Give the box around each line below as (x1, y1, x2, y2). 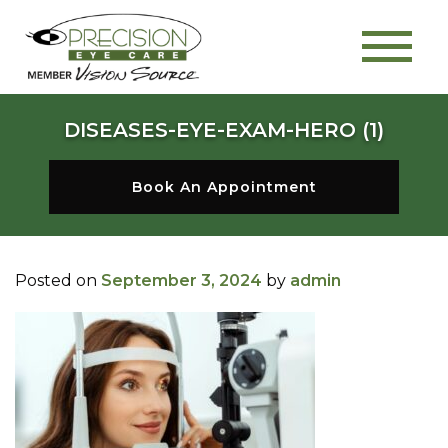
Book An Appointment (131, 177, 317, 196)
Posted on (15, 270, 101, 290)
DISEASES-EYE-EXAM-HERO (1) (64, 118, 384, 143)
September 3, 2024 (101, 270, 262, 290)
